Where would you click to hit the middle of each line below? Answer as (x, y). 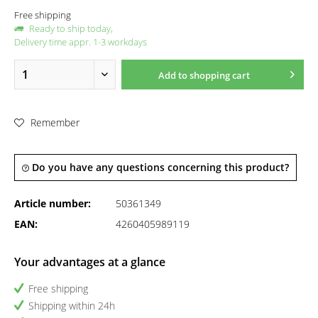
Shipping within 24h (72, 306)
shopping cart (219, 75)
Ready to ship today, (70, 28)
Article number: (53, 203)
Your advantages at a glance (90, 262)
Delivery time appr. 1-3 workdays (81, 42)
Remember (55, 122)
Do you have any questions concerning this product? (159, 167)
